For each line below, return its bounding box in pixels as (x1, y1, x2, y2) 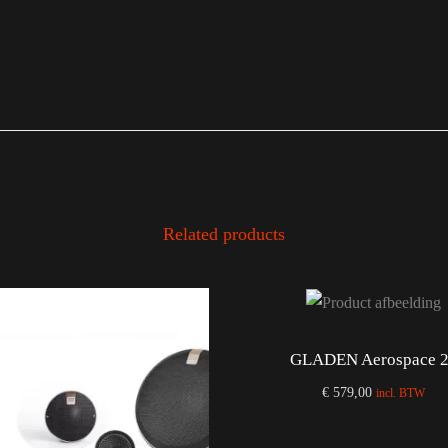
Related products (163, 224, 285, 244)
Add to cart (348, 414, 420, 432)
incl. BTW (376, 386, 426, 401)
